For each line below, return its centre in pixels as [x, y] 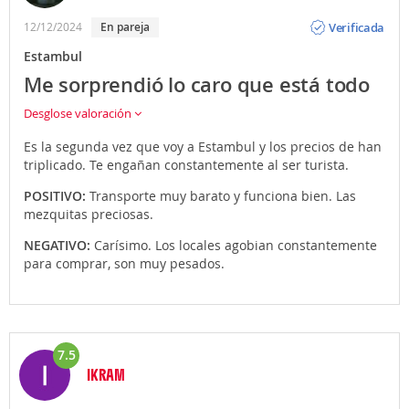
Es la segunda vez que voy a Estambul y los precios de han [203, 147]
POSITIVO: [57, 196]
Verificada [357, 27]
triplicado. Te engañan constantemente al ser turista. [186, 165]
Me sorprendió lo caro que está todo [197, 85]
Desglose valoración [79, 113]
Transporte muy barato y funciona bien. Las [223, 196]
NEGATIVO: [59, 245]
